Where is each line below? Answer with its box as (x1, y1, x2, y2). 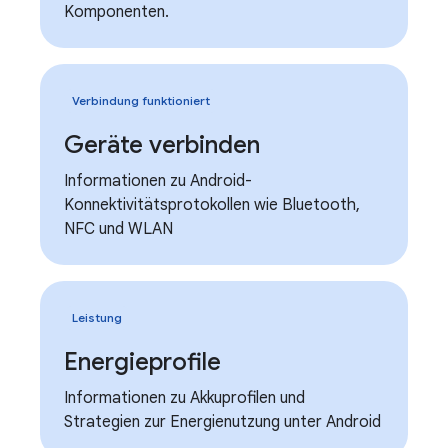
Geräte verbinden (64, 130, 260, 160)
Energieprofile (64, 347, 221, 377)
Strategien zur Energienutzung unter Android (64, 412, 381, 432)
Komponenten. (64, 2, 169, 22)
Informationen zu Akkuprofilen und (64, 388, 305, 408)
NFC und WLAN (64, 219, 173, 239)
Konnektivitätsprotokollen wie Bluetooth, (64, 195, 360, 215)
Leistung (72, 310, 122, 325)
